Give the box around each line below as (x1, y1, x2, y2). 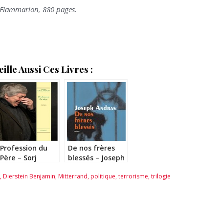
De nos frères (68, 143, 115, 153)
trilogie (151, 172, 171, 181)
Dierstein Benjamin (3, 172, 55, 181)
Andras (68, 163, 92, 173)
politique (90, 172, 115, 181)
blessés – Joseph (68, 153, 125, 163)
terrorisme (118, 172, 148, 181)
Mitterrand (58, 172, 88, 181)
